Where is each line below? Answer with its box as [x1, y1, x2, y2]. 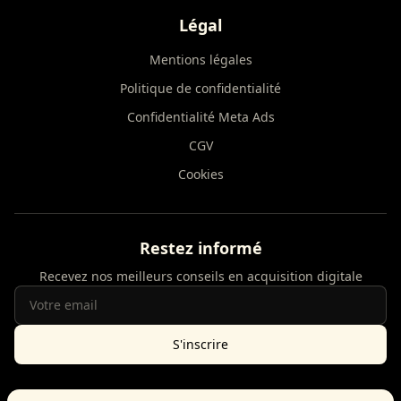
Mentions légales [149, 51, 252, 68]
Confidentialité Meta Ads [126, 108, 275, 125]
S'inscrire [173, 336, 228, 353]
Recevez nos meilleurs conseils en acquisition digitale [38, 268, 363, 285]
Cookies [177, 166, 224, 183]
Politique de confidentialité [120, 80, 281, 97]
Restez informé [139, 237, 262, 259]
